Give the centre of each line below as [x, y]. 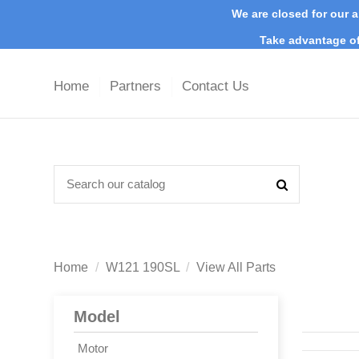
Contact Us [216, 87]
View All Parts [236, 267]
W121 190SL [142, 267]
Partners [137, 87]
